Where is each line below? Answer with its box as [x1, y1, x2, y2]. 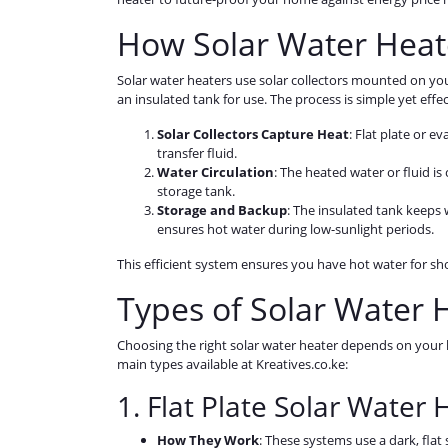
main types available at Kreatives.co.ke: [117, 355, 348, 374]
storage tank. [157, 182, 235, 201]
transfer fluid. [157, 144, 237, 163]
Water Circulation [157, 163, 274, 182]
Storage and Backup [157, 201, 287, 220]
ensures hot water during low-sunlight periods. [157, 220, 434, 239]
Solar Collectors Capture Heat [157, 125, 349, 144]
